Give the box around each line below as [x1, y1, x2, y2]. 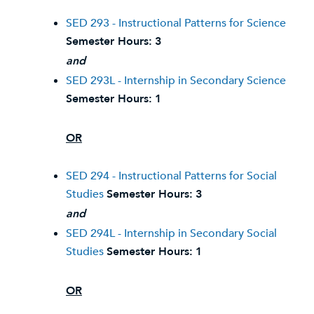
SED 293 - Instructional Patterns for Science [66, 15, 286, 31]
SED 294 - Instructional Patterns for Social [66, 168, 277, 184]
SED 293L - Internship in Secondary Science [66, 73, 286, 88]
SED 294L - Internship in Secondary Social [66, 226, 277, 241]
